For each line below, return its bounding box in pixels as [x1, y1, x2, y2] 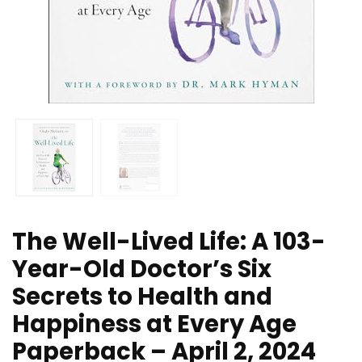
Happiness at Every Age [12, 308, 297, 341]
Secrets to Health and [12, 280, 272, 314]
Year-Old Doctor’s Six [12, 253, 271, 286]
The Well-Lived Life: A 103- [12, 225, 326, 259]
